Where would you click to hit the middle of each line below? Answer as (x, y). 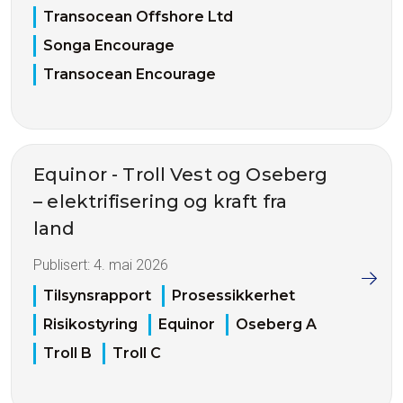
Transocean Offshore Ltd (138, 16)
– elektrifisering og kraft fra (160, 201)
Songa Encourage (109, 45)
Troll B (67, 354)
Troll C (137, 354)
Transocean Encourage (130, 74)
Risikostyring (90, 325)
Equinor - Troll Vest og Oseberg (181, 174)
